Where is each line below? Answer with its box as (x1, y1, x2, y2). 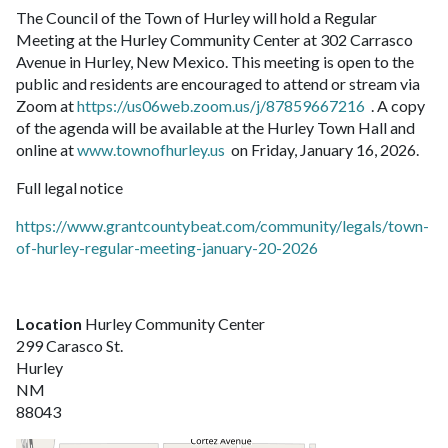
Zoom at (16, 95, 77, 115)
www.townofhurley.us (77, 139, 225, 159)
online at (16, 139, 77, 159)
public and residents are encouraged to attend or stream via (16, 73, 420, 93)
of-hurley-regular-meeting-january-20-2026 (16, 237, 318, 257)
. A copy (365, 95, 425, 115)
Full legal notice (16, 177, 123, 197)
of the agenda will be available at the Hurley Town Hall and (16, 117, 415, 137)
